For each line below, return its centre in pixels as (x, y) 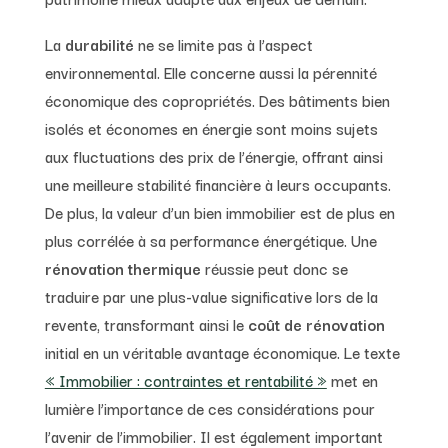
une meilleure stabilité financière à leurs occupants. (217, 183)
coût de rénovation (314, 323)
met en (352, 379)
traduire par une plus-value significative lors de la (211, 295)
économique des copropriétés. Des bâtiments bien (217, 99)
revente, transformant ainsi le (144, 323)
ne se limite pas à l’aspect (223, 43)
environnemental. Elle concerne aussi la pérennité (210, 71)
